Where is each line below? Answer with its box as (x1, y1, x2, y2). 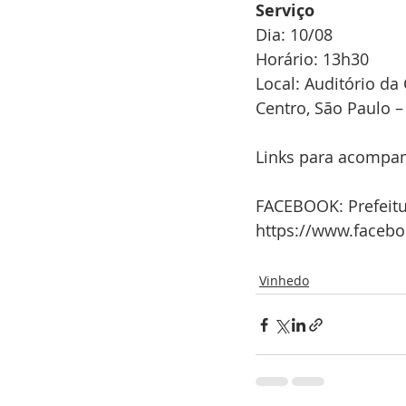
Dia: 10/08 (256, 24, 333, 45)
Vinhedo (259, 272, 309, 289)
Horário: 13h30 (256, 48, 373, 70)
